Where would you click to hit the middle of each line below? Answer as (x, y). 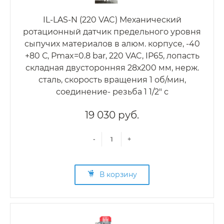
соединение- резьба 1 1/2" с (112, 92)
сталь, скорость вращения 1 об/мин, (112, 80)
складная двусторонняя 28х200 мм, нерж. (112, 68)
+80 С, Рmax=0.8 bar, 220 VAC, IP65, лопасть (112, 56)
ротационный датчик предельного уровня (112, 32)
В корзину (118, 175)
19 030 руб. (112, 115)
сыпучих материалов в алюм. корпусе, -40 (112, 44)
